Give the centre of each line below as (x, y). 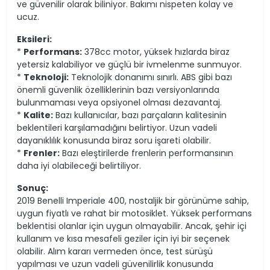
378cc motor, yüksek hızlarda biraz (156, 52)
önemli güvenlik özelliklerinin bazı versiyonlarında (118, 90)
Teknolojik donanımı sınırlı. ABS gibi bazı (150, 77)
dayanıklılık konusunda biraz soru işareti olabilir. (114, 141)
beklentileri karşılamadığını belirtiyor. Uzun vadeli (117, 128)
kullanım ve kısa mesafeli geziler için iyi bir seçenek (123, 239)
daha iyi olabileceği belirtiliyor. (79, 166)
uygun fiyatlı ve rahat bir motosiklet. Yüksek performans (134, 214)
